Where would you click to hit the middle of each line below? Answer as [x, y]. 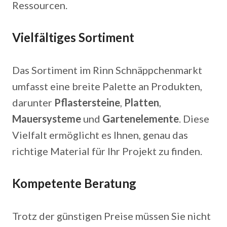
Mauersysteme [47, 119]
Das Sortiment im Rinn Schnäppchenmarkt [107, 70]
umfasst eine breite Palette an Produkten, [107, 86]
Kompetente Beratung [74, 183]
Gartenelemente [141, 119]
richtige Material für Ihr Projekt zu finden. [107, 151]
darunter [33, 102]
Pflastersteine [87, 102]
